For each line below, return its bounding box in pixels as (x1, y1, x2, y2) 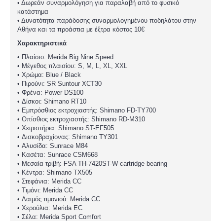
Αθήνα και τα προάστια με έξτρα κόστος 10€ (17, 26, 145, 33)
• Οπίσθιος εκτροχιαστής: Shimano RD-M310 (17, 115, 145, 123)
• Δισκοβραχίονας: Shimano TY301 (17, 133, 118, 141)
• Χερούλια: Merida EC (17, 204, 82, 212)
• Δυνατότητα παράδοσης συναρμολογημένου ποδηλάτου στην (17, 17, 196, 24)
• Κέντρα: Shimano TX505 (17, 169, 92, 176)
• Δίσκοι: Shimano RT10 (17, 98, 86, 105)
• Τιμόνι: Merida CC (17, 186, 73, 194)
